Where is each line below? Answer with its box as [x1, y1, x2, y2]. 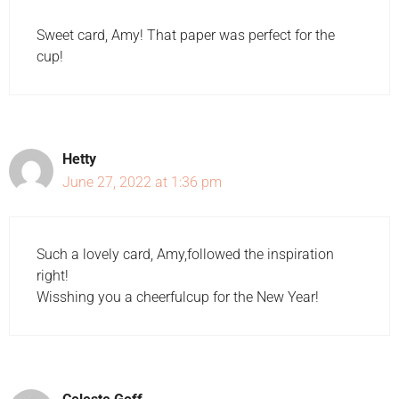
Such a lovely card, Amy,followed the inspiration [37, 245, 334, 263]
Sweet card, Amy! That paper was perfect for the [37, 26, 335, 44]
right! [37, 266, 69, 284]
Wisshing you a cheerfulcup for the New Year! [37, 288, 319, 305]
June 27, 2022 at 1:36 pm [62, 173, 222, 191]
